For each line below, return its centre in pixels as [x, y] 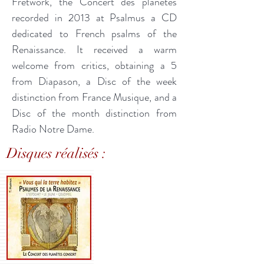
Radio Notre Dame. [53, 129]
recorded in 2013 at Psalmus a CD [94, 18]
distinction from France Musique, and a [94, 97]
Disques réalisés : [56, 153]
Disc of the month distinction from [94, 113]
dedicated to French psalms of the [94, 34]
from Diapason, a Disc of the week [94, 81]
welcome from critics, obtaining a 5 [94, 65]
